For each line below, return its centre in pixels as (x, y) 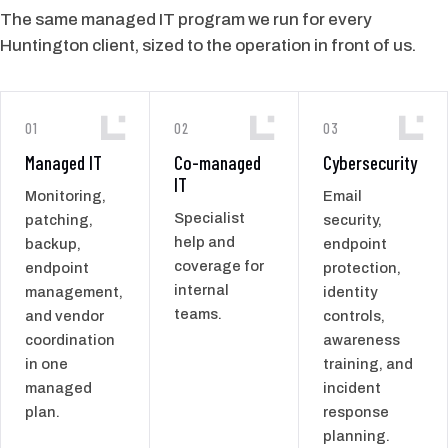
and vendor (64, 315)
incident (352, 387)
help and (204, 241)
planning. (356, 435)
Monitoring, (65, 195)
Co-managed (217, 162)
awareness (361, 339)
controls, (354, 315)
